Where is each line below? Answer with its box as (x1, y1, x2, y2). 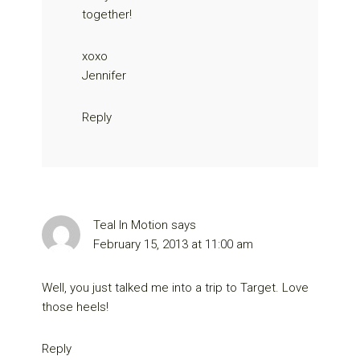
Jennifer (82, 67, 127, 83)
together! (82, 6, 133, 22)
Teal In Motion (93, 217, 169, 232)
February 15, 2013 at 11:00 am (93, 236, 254, 252)
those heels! (42, 299, 109, 314)
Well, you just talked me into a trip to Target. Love (42, 280, 309, 295)
